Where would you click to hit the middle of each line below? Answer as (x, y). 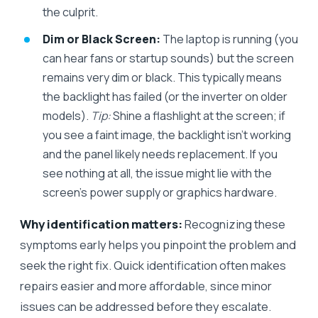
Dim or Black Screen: (102, 39)
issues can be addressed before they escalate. (146, 306)
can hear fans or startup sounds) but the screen (168, 58)
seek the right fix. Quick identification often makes (153, 265)
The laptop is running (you (229, 39)
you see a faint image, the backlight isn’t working (167, 135)
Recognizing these (234, 224)
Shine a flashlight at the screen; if (198, 115)
